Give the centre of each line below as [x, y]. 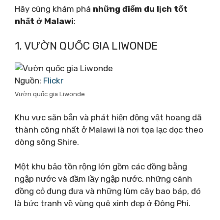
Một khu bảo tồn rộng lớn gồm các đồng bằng [101, 166]
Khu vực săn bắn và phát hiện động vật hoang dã [108, 117]
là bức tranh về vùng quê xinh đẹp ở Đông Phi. [103, 203]
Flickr [53, 81]
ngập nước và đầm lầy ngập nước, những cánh [103, 179]
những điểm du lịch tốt [140, 9]
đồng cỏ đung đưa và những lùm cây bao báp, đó [108, 191]
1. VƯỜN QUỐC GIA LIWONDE [86, 46]
